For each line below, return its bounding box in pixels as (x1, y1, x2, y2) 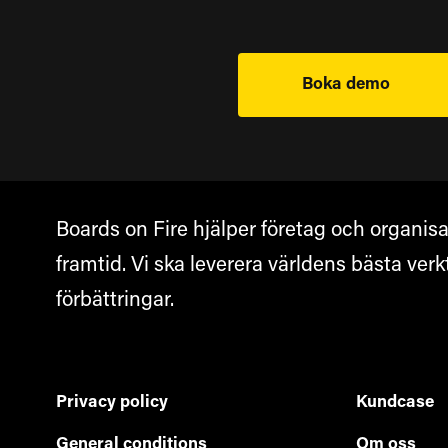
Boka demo (302, 75, 390, 93)
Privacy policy (56, 393, 168, 411)
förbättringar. (56, 289, 174, 311)
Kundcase (356, 393, 434, 411)
